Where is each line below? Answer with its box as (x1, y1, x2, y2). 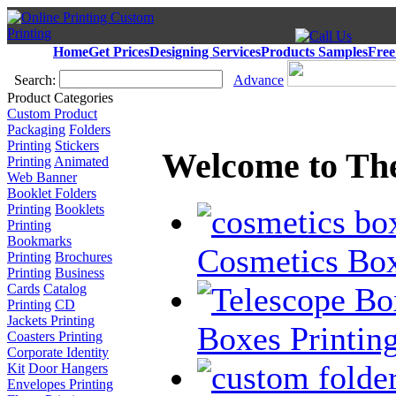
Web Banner (7, 170, 77, 185)
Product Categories (7, 90, 113, 105)
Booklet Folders (7, 186, 96, 201)
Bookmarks (7, 233, 72, 248)
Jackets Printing (7, 313, 95, 328)
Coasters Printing (7, 329, 103, 344)
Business (55, 265, 104, 280)
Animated (54, 154, 109, 169)
